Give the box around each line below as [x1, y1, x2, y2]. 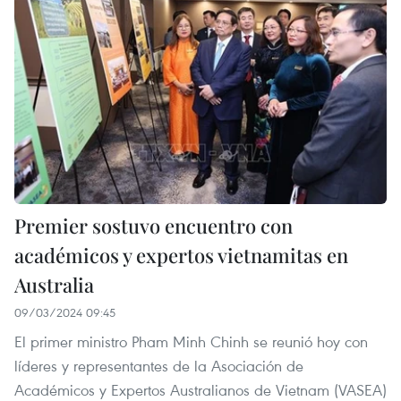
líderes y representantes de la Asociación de [14, 355, 303, 377]
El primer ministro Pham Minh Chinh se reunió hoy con [14, 331, 368, 353]
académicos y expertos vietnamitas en [14, 242, 348, 269]
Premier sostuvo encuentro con [14, 212, 293, 240]
